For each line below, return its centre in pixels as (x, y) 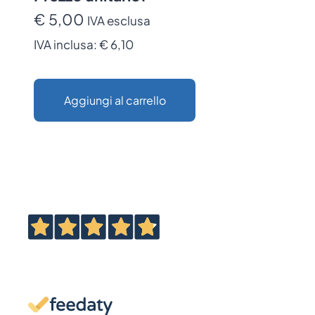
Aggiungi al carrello (115, 100)
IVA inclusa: (66, 44)
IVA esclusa (119, 20)
